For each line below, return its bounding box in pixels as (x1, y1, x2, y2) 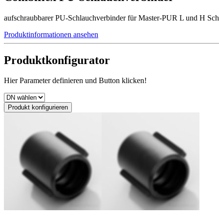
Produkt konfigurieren (8, 104, 68, 111)
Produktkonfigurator (4, 53, 110, 66)
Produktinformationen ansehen (4, 30, 98, 39)
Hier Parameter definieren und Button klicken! (4, 76, 147, 85)
